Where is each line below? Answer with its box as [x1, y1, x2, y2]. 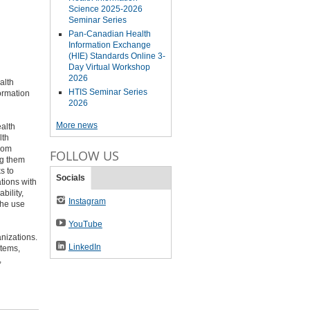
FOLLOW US [49, 147, 119, 164]
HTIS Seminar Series [68, 87, 147, 97]
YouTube [68, 219, 102, 229]
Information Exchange [68, 40, 151, 50]
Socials [55, 173, 85, 183]
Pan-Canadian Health [68, 29, 151, 39]
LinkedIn [68, 242, 101, 252]
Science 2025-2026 [68, 4, 143, 14]
